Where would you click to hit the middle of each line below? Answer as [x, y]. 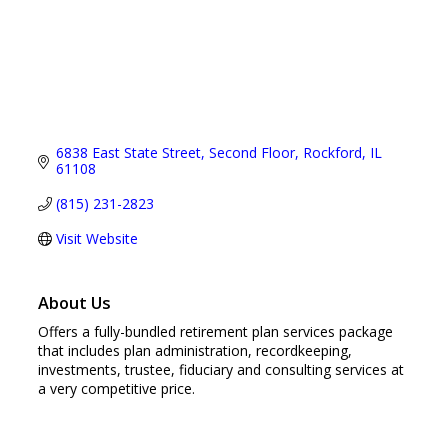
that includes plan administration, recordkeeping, [195, 351]
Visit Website [96, 239]
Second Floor [251, 153]
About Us [74, 303]
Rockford [332, 153]
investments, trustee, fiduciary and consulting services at [221, 370]
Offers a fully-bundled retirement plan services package [215, 332]
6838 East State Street [128, 153]
